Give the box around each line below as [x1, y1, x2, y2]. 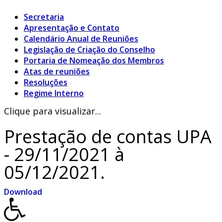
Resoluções [24, 77, 67, 88]
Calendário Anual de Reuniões [24, 33, 138, 45]
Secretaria [24, 11, 64, 23]
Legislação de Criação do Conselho [24, 44, 155, 55]
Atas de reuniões [24, 66, 90, 77]
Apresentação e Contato [24, 22, 119, 34]
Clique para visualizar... [4, 105, 101, 117]
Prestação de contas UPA [4, 124, 212, 149]
